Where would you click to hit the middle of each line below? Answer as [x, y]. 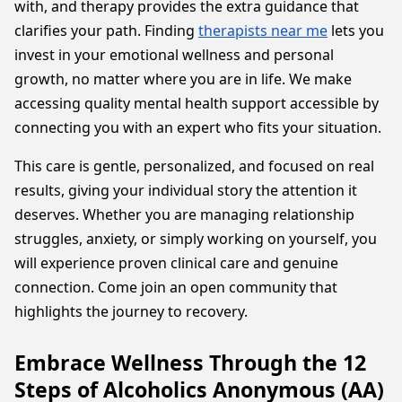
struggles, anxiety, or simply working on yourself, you [196, 239]
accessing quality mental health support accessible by [197, 103]
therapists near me [263, 31]
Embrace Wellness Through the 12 [190, 363]
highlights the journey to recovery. [131, 311]
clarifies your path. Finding [106, 31]
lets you [356, 31]
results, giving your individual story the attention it [186, 190]
